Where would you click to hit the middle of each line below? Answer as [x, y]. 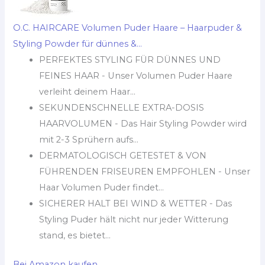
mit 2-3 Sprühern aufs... [89, 139]
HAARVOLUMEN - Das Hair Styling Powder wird [143, 123]
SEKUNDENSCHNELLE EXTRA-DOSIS [122, 107]
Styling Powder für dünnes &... [78, 43]
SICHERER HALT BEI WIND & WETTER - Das [136, 203]
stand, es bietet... [75, 235]
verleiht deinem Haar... [88, 91]
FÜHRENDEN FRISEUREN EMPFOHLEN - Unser [145, 171]
